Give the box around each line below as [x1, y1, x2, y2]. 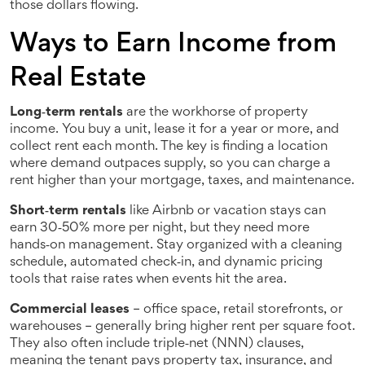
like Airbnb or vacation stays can [126, 205, 326, 218]
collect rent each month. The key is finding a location [10, 141, 328, 153]
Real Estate [10, 67, 146, 91]
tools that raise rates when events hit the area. [10, 274, 287, 286]
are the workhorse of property [123, 107, 308, 119]
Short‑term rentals [10, 205, 126, 218]
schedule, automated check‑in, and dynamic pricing [10, 257, 323, 269]
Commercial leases [10, 304, 130, 316]
